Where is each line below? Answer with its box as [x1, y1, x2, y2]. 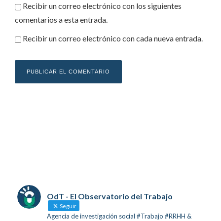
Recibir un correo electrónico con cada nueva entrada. [23, 34, 203, 43]
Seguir [59, 203, 76, 210]
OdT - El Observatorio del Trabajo [47, 191, 173, 201]
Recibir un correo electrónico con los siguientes [23, 1, 182, 11]
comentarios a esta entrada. [15, 15, 108, 25]
